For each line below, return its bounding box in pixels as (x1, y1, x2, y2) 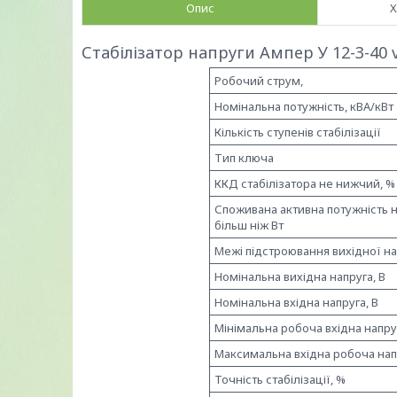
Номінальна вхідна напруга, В (214, 294, 378, 311)
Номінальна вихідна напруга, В (214, 269, 385, 285)
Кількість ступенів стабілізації (214, 124, 381, 141)
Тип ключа (214, 150, 274, 167)
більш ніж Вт (214, 217, 284, 234)
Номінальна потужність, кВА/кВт (214, 98, 393, 115)
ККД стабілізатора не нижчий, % (214, 175, 395, 192)
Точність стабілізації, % (214, 371, 346, 388)
